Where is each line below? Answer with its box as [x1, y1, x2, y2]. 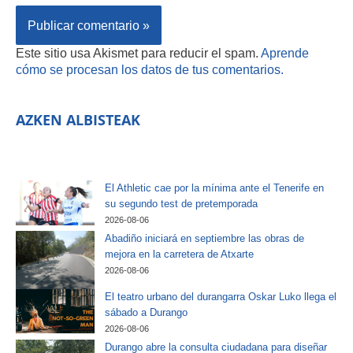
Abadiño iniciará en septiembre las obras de [105, 232, 304, 244]
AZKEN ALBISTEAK [16, 110, 140, 130]
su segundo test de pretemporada [105, 198, 258, 210]
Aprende [261, 45, 309, 60]
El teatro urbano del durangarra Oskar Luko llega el [105, 291, 336, 303]
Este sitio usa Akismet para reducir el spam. [16, 45, 261, 60]
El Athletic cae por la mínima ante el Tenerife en [105, 182, 324, 195]
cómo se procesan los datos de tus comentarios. [16, 61, 284, 76]
